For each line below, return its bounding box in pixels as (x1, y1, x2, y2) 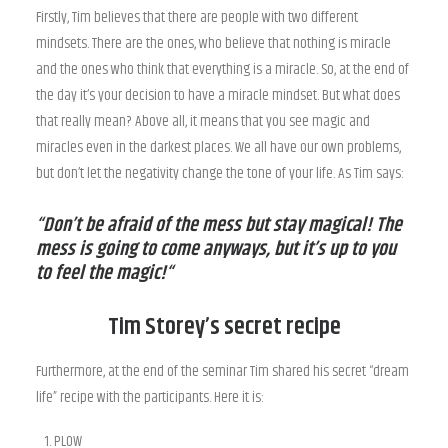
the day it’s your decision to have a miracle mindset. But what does (36, 84, 400, 107)
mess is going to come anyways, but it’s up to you (36, 234, 396, 265)
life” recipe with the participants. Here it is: (36, 386, 264, 409)
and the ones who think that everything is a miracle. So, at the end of (36, 58, 409, 81)
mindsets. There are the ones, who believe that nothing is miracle (36, 32, 391, 55)
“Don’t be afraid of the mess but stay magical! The (36, 210, 402, 241)
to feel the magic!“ (36, 258, 173, 289)
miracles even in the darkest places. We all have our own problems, (36, 136, 401, 159)
